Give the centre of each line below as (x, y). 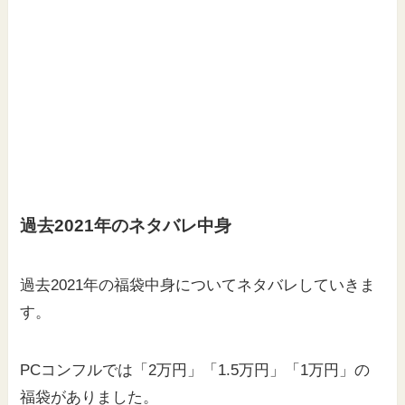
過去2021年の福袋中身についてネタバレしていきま (198, 285)
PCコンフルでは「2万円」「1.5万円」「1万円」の (195, 370)
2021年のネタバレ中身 (143, 226)
